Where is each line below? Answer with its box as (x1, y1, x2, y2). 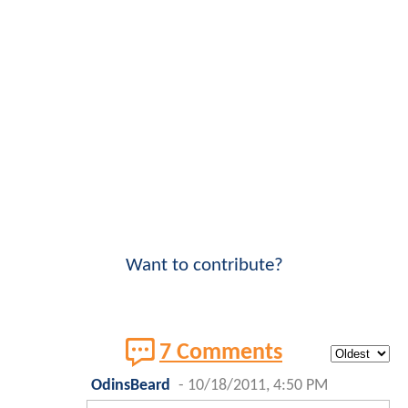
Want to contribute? (125, 256, 283, 276)
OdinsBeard (91, 378, 170, 394)
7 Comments (159, 341, 282, 364)
